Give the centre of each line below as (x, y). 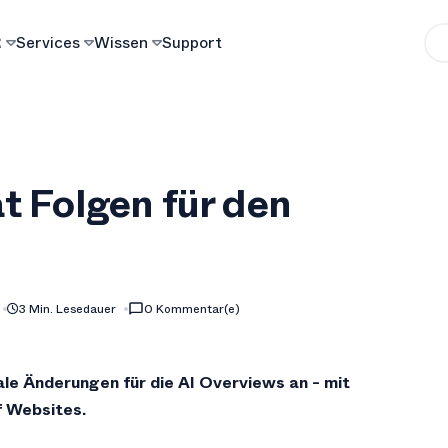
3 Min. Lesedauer (67, 309)
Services (50, 42)
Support (192, 42)
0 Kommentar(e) (192, 309)
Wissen (123, 42)
